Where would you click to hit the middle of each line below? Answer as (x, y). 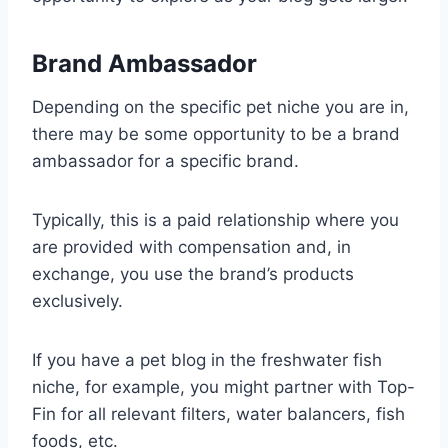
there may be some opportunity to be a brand (216, 133)
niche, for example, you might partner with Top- (223, 386)
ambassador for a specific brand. (165, 160)
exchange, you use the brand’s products (193, 273)
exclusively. (77, 300)
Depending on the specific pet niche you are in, (220, 106)
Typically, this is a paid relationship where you (215, 219)
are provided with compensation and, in (191, 246)
